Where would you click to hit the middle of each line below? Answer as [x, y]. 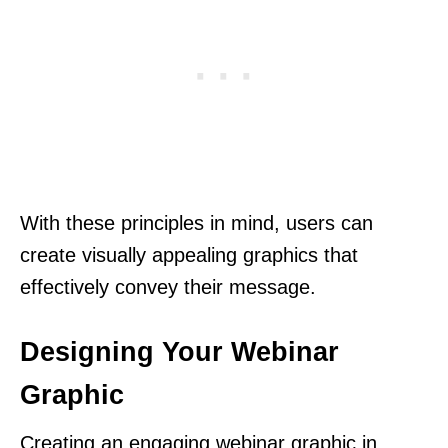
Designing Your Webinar [179, 352]
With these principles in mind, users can [196, 223]
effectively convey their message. [168, 287]
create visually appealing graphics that [189, 255]
